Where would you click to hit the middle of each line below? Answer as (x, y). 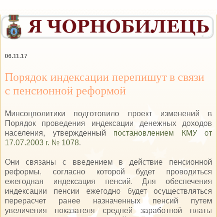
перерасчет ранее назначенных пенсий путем (108, 201)
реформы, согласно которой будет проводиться (108, 171)
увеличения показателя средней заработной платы (108, 210)
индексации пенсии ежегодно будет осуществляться (108, 191)
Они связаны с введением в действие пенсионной (108, 162)
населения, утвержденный (59, 133)
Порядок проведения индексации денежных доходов (108, 123)
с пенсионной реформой (65, 90)
